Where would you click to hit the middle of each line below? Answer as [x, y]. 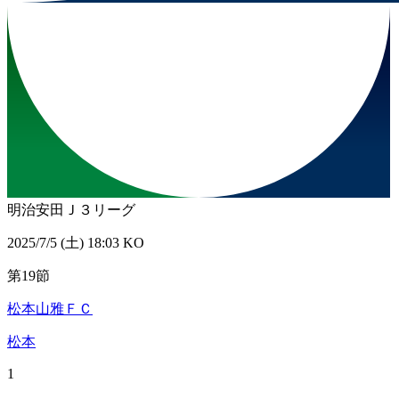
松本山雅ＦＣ [50, 309]
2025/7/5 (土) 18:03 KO [76, 243]
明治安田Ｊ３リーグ [71, 210]
